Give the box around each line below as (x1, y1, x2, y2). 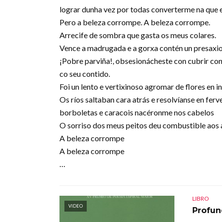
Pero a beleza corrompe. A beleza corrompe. (59, 17, 210, 27)
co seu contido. (59, 68, 110, 78)
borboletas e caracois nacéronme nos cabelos (59, 107, 214, 117)
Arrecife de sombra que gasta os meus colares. (59, 30, 216, 40)
